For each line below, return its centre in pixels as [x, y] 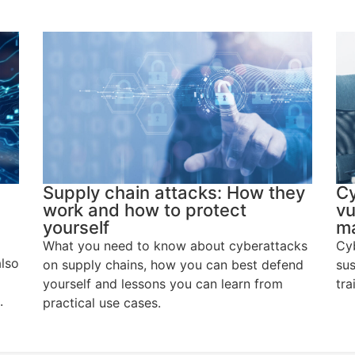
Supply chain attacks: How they [174, 192]
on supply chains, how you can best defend [173, 264]
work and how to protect [145, 210]
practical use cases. [102, 302]
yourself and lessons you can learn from [163, 283]
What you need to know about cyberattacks [175, 245]
